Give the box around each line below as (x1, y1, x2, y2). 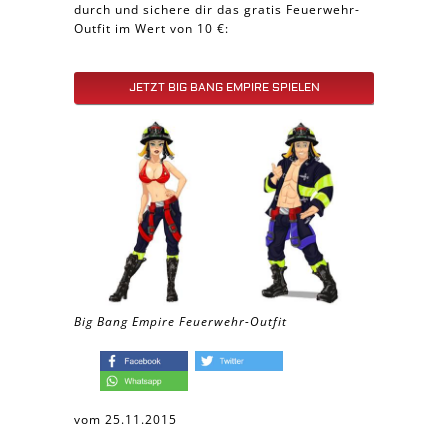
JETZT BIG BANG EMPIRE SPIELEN (128, 80, 320, 95)
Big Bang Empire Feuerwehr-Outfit (74, 313, 287, 330)
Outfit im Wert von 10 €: (74, 20, 229, 37)
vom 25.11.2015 (74, 411, 177, 428)
